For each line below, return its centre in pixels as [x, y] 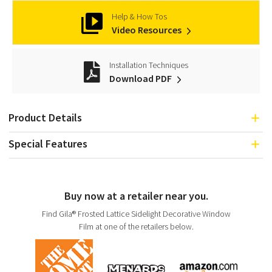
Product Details [45, 117]
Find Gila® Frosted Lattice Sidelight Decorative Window [136, 214]
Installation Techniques [148, 65]
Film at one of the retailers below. [136, 226]
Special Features [48, 144]
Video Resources [148, 30]
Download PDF [141, 78]
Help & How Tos [139, 16]
